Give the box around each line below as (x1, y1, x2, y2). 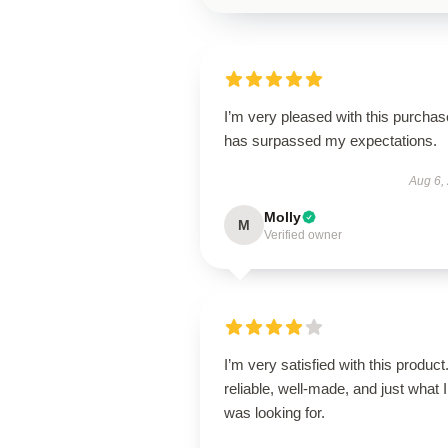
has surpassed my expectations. (224, 132, 437, 149)
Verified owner (264, 228, 342, 242)
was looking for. (224, 404, 325, 421)
